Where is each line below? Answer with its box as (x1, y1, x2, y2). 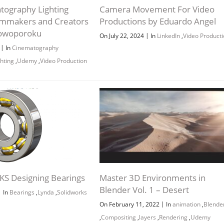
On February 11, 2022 (99, 199, 161, 208)
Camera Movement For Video (99, 3, 214, 15)
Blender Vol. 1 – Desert (99, 183, 189, 195)
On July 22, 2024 (99, 31, 145, 40)
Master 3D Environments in (99, 171, 205, 183)
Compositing (100, 212, 136, 221)
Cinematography (12, 43, 59, 52)
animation (172, 199, 200, 208)
